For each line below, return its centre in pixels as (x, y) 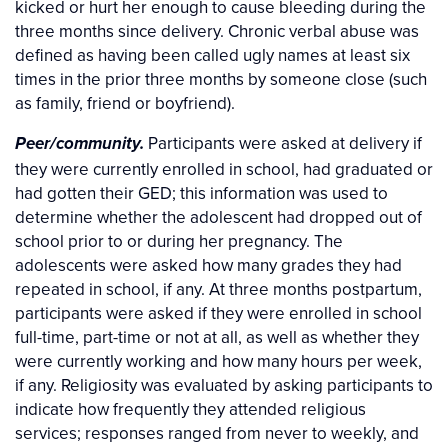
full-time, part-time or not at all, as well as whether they (217, 337)
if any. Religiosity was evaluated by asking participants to (224, 385)
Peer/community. (79, 145)
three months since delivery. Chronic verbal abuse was (217, 31)
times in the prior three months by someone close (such (221, 79)
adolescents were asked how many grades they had (208, 265)
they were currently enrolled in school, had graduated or (224, 169)
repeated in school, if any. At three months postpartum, (218, 289)
